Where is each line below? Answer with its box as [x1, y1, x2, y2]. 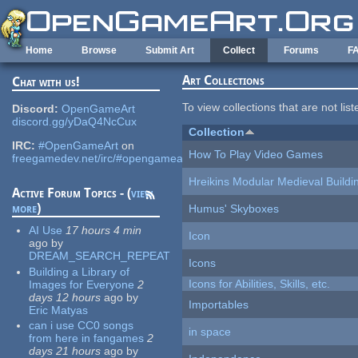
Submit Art [145, 45, 194, 56]
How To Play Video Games [189, 148, 324, 161]
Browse [82, 45, 117, 56]
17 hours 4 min [66, 224, 142, 237]
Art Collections [182, 73, 265, 89]
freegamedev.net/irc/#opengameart [12, 152, 191, 165]
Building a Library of [29, 265, 130, 278]
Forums [284, 45, 319, 56]
